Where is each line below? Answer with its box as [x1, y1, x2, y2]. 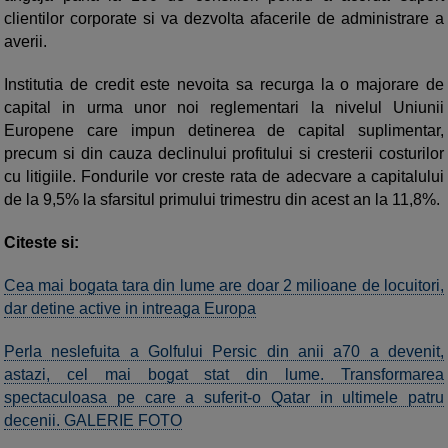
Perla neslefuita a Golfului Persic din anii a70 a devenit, [4, 343, 444, 361]
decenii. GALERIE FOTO [4, 412, 182, 430]
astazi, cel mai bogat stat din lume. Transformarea [4, 366, 444, 384]
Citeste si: [4, 234, 79, 252]
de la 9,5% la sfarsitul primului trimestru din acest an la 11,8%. [4, 191, 440, 209]
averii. [4, 33, 51, 51]
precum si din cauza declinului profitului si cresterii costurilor [4, 145, 444, 163]
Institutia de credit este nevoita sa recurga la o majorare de [4, 76, 444, 94]
